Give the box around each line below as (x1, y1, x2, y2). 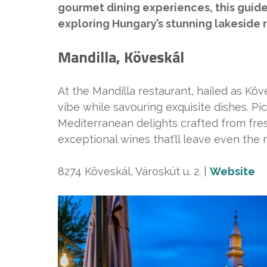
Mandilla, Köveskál (58, 45, 184, 69)
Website (210, 165, 255, 178)
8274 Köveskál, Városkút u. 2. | (58, 165, 210, 178)
